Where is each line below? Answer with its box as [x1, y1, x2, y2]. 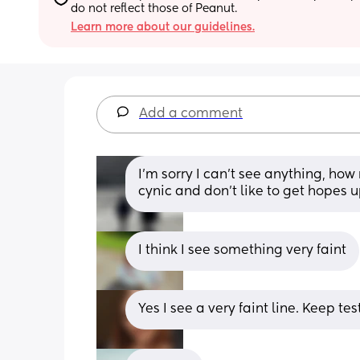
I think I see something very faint [138, 243, 346, 257]
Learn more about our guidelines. [71, 21, 255, 33]
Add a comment [139, 107, 243, 121]
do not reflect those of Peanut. [71, 2, 237, 14]
